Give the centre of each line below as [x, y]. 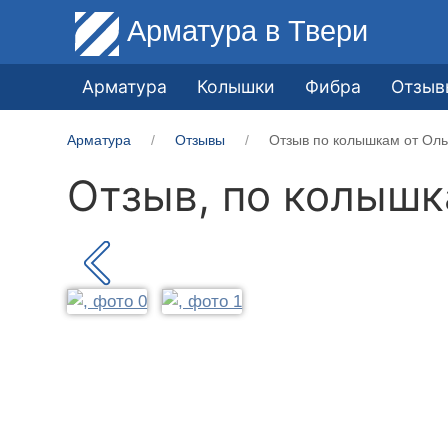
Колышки [236, 86]
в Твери [317, 30]
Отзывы [200, 139]
